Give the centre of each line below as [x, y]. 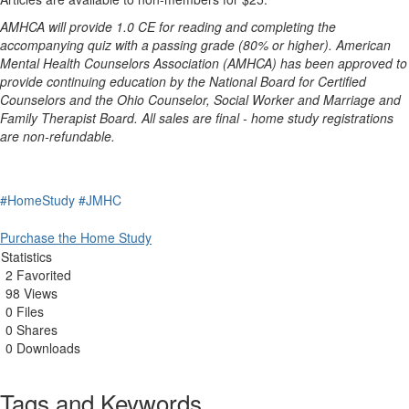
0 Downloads [43, 348]
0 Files [25, 311]
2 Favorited [38, 275]
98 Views [31, 293]
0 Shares [31, 330]
